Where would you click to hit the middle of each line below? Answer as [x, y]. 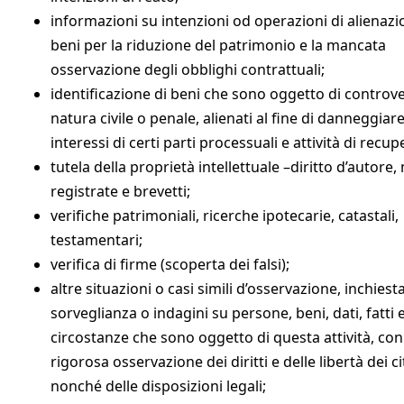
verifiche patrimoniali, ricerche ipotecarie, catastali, [225, 215]
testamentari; [96, 239]
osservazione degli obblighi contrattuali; [188, 69]
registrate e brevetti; [120, 191]
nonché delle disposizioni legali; [158, 386]
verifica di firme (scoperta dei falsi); [170, 264]
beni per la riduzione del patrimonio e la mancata [218, 45]
